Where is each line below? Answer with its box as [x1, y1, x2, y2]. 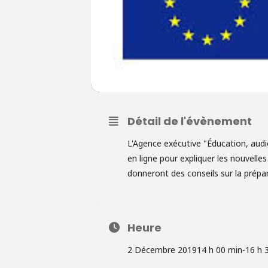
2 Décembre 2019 [127, 243, 197, 255]
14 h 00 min [197, 243, 242, 255]
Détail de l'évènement [127, 113, 252, 129]
